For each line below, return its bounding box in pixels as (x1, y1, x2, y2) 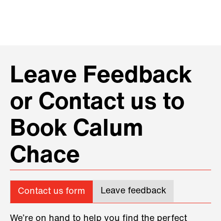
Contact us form (18, 186, 85, 196)
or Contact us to (10, 91, 184, 115)
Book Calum (10, 117, 144, 142)
